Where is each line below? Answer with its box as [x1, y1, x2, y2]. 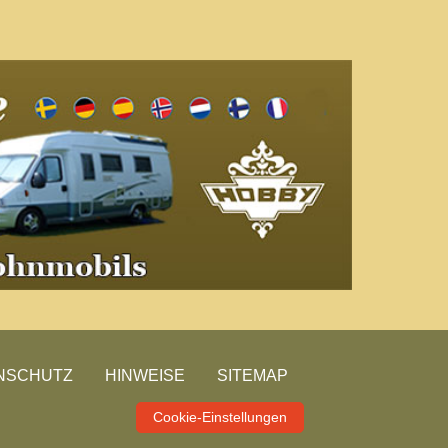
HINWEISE [105, 367, 185, 385]
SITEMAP [217, 367, 288, 385]
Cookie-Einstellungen [153, 409, 287, 426]
